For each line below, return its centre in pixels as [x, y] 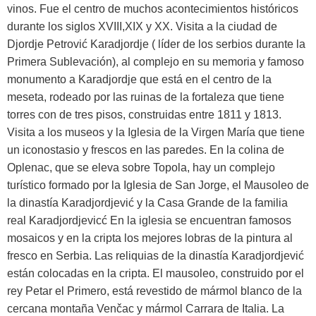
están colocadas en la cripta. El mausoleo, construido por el [156, 273]
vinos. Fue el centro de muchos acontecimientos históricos [153, 8]
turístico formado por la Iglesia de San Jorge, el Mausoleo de [158, 185]
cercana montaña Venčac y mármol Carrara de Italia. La [146, 308]
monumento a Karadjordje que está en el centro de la [139, 79]
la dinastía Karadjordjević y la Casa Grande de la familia [147, 202]
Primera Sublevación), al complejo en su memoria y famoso [156, 61]
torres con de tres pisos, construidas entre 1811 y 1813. [144, 114]
